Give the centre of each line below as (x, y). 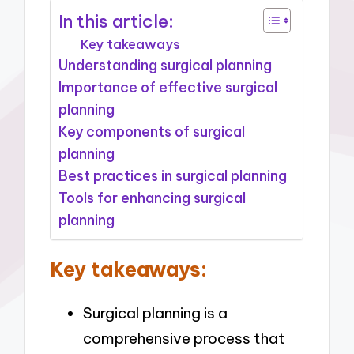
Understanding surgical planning (166, 65)
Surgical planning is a (155, 313)
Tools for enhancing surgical (153, 198)
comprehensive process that (184, 339)
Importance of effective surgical (168, 87)
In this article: (117, 21)
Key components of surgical (152, 131)
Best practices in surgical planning (173, 175)
